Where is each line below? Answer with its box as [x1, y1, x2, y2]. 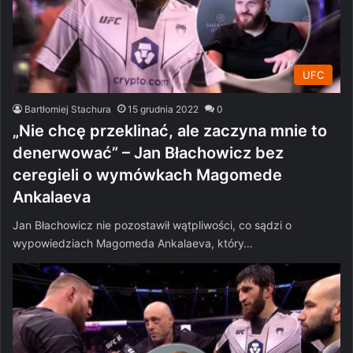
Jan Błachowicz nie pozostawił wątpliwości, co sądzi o [13, 218, 292, 232]
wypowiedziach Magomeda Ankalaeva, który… [13, 236, 253, 251]
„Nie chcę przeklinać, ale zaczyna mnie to [13, 121, 327, 141]
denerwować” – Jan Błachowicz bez [13, 143, 284, 163]
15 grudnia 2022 [128, 103, 199, 116]
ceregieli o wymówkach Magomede [13, 165, 282, 185]
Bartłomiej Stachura [24, 103, 111, 116]
